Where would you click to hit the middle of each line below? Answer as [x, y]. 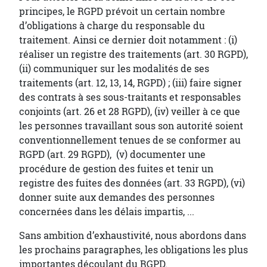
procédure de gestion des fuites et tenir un [116, 169]
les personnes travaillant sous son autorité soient [131, 126]
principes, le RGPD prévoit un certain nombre [122, 12]
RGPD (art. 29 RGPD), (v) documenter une [112, 155]
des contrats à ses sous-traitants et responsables [130, 97]
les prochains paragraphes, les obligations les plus [133, 250]
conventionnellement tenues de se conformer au [130, 140]
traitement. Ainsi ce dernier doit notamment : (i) [128, 40]
